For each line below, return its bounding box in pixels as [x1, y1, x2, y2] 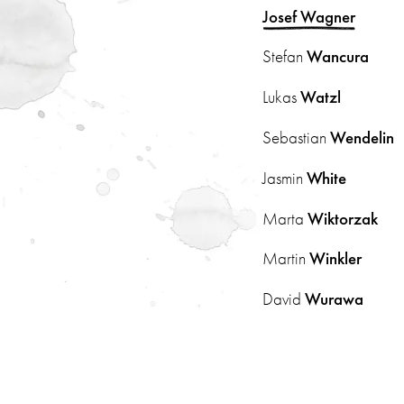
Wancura [307, 45, 370, 69]
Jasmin [262, 166, 308, 189]
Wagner [300, 5, 356, 28]
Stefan [262, 45, 308, 69]
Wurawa [305, 288, 364, 311]
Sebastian [262, 125, 331, 149]
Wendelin [330, 125, 395, 149]
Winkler [309, 247, 363, 271]
